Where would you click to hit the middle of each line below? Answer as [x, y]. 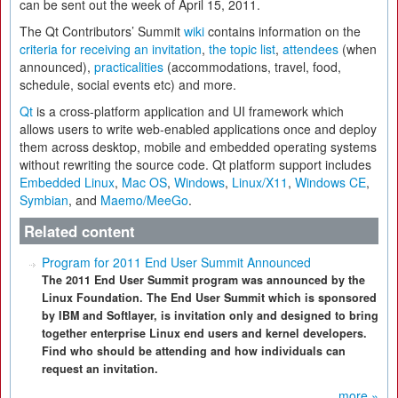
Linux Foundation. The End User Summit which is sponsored [209, 298]
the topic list [242, 49]
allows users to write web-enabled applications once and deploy [198, 129]
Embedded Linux [67, 182]
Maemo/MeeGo [144, 200]
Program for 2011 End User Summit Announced [176, 262]
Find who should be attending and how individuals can [194, 351]
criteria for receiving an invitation [111, 49]
